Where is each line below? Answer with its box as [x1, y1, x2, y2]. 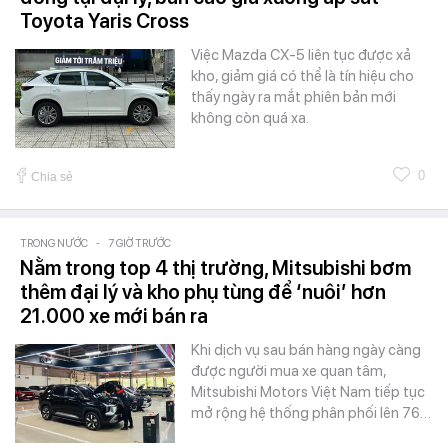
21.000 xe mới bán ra [20, 303, 208, 328]
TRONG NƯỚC [20, 236, 88, 250]
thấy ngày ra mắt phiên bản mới [191, 87, 396, 106]
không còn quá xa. [191, 108, 309, 127]
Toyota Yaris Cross [20, 8, 189, 33]
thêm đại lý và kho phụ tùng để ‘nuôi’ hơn [20, 279, 386, 304]
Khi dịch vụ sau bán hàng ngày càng [191, 340, 421, 359]
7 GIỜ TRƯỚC [108, 236, 171, 250]
